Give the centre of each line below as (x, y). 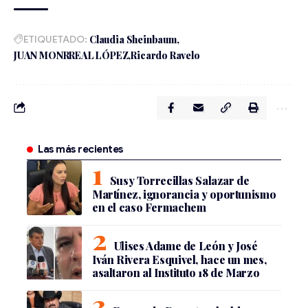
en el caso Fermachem (149, 207)
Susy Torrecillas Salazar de (179, 180)
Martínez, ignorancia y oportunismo (184, 194)
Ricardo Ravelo (165, 55)
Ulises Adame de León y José (186, 245)
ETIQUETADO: (55, 39)
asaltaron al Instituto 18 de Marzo (176, 272)
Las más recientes (81, 149)
